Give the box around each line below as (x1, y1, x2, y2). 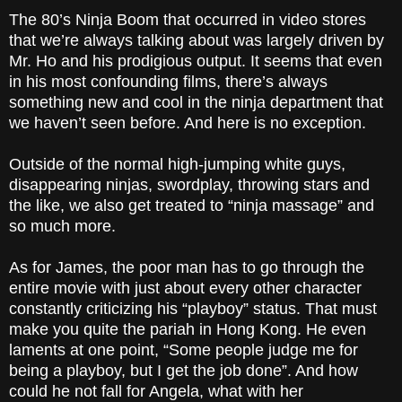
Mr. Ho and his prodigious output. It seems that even (9, 52, 382, 71)
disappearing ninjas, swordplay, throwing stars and (9, 176, 370, 195)
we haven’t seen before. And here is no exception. (9, 114, 366, 133)
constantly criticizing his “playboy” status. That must (9, 300, 377, 319)
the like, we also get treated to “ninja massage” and (9, 197, 374, 215)
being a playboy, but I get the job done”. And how (9, 362, 358, 380)
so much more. (9, 217, 120, 236)
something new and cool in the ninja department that (9, 93, 383, 112)
